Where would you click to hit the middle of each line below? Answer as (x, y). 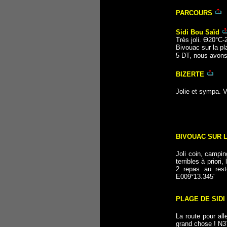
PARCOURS (194, 13)
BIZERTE (190, 74)
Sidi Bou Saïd (198, 32)
